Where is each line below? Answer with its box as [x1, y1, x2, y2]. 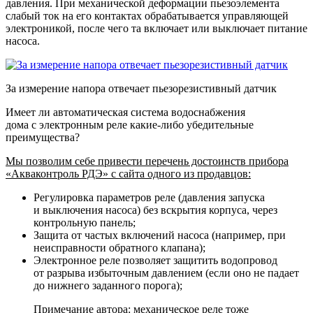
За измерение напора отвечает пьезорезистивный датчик [6, 82, 277, 95]
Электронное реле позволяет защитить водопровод [34, 254, 277, 267]
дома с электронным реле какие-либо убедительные [6, 119, 254, 131]
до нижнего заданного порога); [34, 279, 182, 292]
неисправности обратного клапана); [34, 242, 205, 254]
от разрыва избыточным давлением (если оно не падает [34, 267, 299, 279]
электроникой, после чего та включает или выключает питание [6, 22, 307, 35]
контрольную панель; [34, 217, 136, 229]
